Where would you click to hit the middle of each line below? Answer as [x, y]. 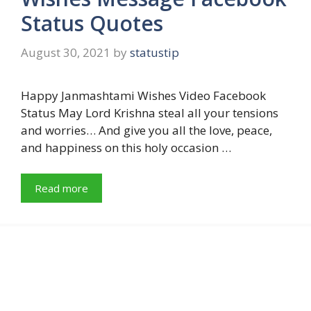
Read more [61, 188]
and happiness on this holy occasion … [126, 147]
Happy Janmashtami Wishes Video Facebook [143, 95]
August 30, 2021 [66, 52]
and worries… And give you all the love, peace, [146, 130]
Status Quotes [92, 23]
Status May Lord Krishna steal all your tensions [150, 112]
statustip [154, 52]
